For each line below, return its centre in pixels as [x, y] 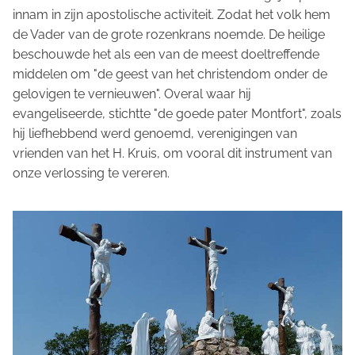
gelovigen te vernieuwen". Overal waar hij [132, 94]
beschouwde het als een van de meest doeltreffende [166, 54]
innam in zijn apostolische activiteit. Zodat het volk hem [172, 14]
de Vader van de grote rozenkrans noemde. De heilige [169, 34]
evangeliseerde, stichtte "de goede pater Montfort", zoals [177, 113]
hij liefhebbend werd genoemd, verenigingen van [155, 133]
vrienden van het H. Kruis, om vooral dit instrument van [172, 153]
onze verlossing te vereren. [91, 173]
